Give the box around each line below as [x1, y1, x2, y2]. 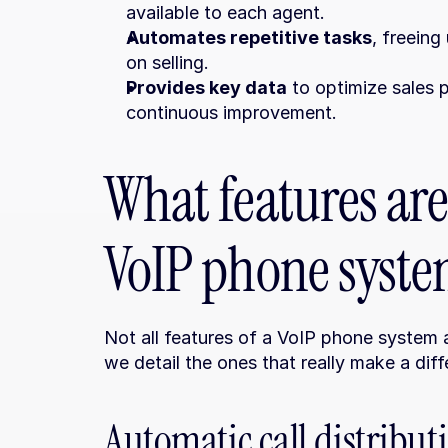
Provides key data [126, 77, 287, 98]
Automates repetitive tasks [126, 27, 372, 48]
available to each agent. [126, 2, 325, 23]
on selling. [126, 52, 209, 73]
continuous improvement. [126, 102, 337, 123]
